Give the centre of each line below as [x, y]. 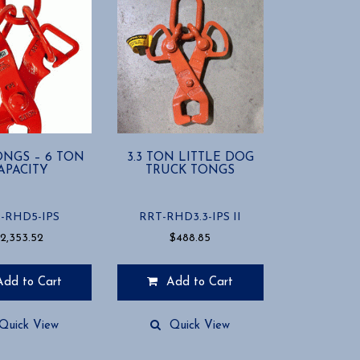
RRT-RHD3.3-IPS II [190, 217]
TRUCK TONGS [190, 170]
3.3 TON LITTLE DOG [190, 157]
